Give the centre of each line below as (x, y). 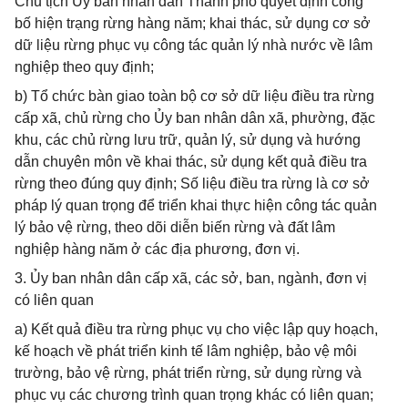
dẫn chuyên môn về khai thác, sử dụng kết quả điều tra (191, 162)
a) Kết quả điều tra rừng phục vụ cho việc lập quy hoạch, (196, 329)
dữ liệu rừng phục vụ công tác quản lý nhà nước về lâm (194, 45)
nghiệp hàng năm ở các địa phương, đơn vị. (157, 249)
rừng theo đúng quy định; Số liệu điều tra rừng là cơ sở (192, 184)
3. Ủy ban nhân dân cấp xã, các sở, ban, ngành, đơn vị (191, 278)
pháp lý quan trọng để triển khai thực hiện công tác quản (196, 205)
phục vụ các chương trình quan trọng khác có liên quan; (194, 395)
